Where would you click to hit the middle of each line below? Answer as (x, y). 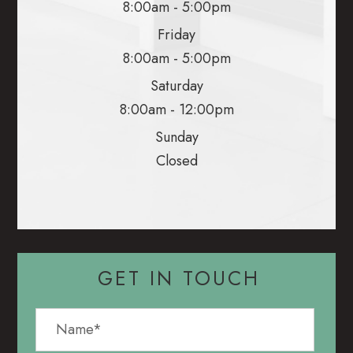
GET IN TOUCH (179, 278)
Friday (176, 34)
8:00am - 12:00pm (176, 109)
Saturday (176, 85)
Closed (176, 160)
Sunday (176, 137)
